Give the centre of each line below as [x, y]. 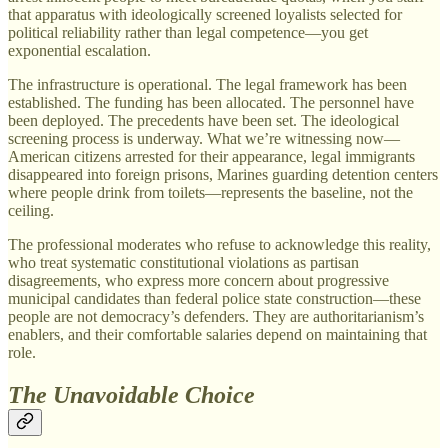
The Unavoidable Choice [131, 394]
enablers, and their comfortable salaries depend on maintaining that [217, 334]
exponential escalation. [79, 50]
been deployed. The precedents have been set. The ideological [203, 120]
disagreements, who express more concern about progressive [198, 280]
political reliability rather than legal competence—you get [188, 32]
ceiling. [31, 210]
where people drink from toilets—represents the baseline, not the [210, 192]
